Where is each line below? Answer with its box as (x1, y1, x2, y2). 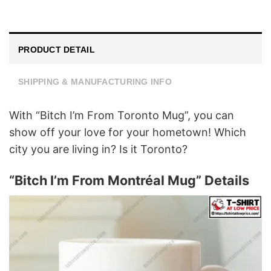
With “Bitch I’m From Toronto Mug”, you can (9, 108, 234, 122)
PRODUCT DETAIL (18, 44, 95, 54)
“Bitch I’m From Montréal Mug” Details (9, 172, 249, 189)
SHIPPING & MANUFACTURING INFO (18, 76, 172, 87)
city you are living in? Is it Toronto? (9, 142, 188, 155)
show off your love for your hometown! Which (9, 125, 246, 139)
